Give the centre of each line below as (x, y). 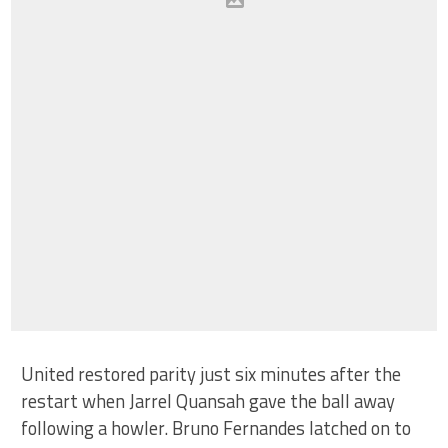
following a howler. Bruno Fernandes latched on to (216, 427)
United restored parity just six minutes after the (211, 373)
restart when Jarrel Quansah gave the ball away (208, 400)
